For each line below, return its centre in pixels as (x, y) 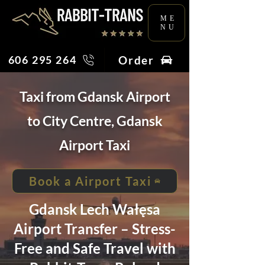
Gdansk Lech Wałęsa (95, 209)
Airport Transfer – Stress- (95, 229)
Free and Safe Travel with (95, 248)
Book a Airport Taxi (90, 181)
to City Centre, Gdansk (95, 121)
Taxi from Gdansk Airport (95, 96)
